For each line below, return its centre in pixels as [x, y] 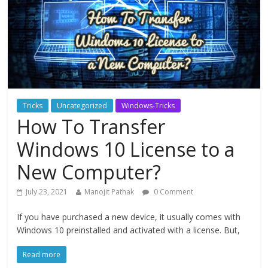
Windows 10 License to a [126, 149]
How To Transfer [91, 126]
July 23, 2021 [47, 191]
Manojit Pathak [109, 191]
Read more [42, 254]
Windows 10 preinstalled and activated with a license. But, [129, 230]
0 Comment [173, 191]
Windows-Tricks [148, 105]
